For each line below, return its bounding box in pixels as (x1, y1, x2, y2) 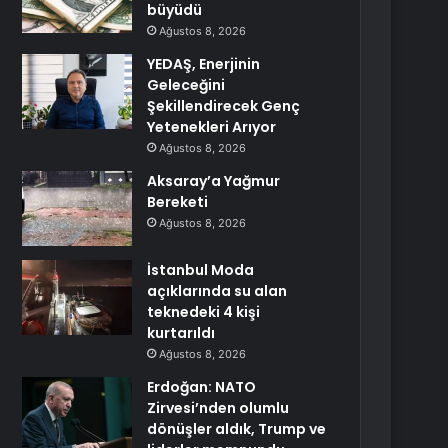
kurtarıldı (147, 323, 216, 343)
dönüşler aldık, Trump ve (147, 419, 327, 439)
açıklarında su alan (147, 281, 288, 301)
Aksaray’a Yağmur (147, 171, 281, 191)
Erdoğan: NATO (147, 377, 257, 397)
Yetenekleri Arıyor (147, 117, 277, 137)
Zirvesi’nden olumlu (147, 398, 290, 418)
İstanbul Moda (147, 260, 255, 280)
